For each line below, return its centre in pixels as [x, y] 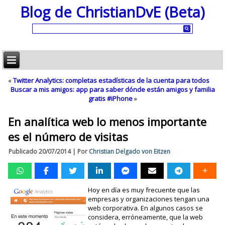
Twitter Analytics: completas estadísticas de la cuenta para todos [111, 80]
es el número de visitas [68, 137]
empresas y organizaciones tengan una [148, 199]
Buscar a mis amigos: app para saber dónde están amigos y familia [113, 89]
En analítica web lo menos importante [107, 122]
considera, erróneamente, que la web [145, 217]
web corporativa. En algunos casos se [145, 208]
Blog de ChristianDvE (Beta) [113, 12]
